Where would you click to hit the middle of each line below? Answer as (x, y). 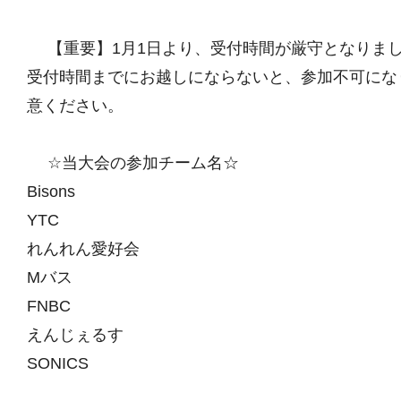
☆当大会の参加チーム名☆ (141, 162)
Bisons (59, 191)
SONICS (66, 363)
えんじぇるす (83, 334)
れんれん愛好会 (91, 248)
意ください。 (83, 105)
